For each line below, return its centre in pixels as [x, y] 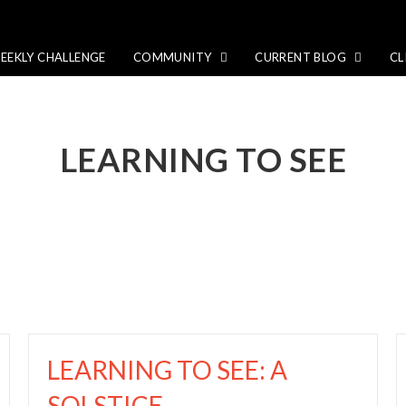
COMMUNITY [174, 57]
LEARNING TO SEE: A [167, 370]
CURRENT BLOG [302, 57]
